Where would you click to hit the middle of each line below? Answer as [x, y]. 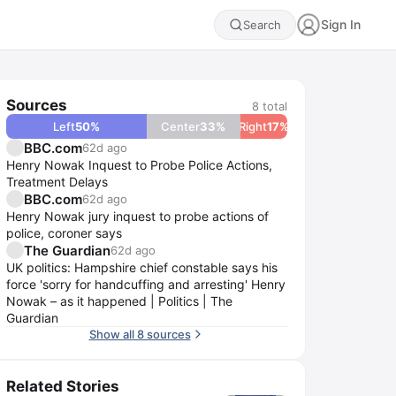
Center [181, 126]
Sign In [341, 24]
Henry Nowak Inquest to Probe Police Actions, [139, 165]
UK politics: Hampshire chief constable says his [142, 267]
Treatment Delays [57, 182]
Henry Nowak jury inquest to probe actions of [137, 216]
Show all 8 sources [140, 334]
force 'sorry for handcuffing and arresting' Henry [146, 284]
